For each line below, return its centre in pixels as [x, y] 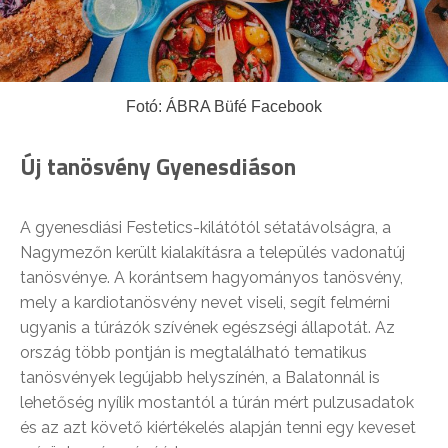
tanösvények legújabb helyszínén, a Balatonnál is [200, 377]
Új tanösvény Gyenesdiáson [158, 166]
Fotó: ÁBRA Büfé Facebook [224, 106]
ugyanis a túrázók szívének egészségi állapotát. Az [207, 327]
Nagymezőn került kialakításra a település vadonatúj [212, 252]
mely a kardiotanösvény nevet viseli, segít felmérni [205, 302]
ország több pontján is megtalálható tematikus [193, 352]
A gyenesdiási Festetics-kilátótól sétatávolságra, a [205, 227]
